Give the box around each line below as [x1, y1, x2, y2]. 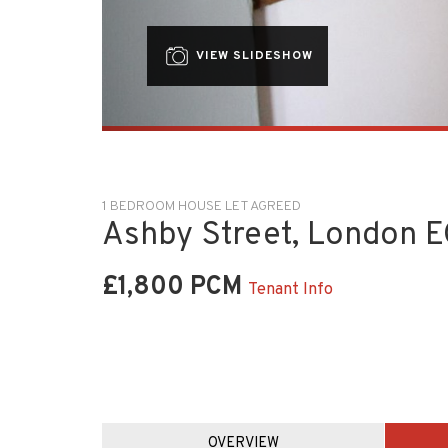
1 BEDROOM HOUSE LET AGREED [102, 197, 301, 215]
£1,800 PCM [102, 270, 248, 304]
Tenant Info [248, 278, 333, 300]
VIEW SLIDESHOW [192, 47, 313, 64]
